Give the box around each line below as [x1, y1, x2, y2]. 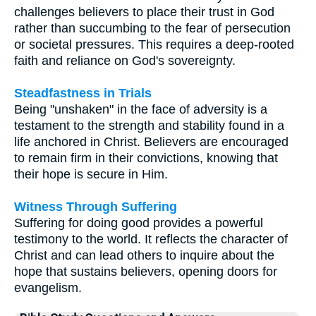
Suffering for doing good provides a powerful [14, 216, 263, 231]
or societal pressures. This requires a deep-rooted [14, 37, 294, 52]
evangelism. [14, 281, 82, 296]
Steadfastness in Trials [14, 86, 152, 101]
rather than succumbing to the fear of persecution [14, 21, 291, 36]
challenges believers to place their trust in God [14, 5, 274, 20]
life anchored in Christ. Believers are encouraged [14, 135, 288, 150]
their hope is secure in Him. [14, 167, 168, 182]
